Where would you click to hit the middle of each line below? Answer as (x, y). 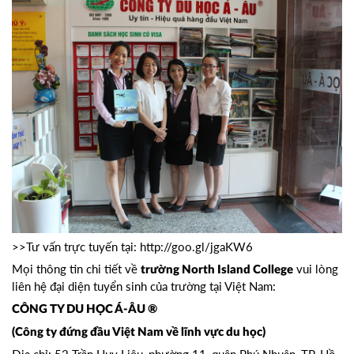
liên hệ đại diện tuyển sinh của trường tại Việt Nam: (144, 286)
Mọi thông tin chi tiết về (76, 269)
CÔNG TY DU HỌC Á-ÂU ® (85, 310)
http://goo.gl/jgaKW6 (196, 247)
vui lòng (316, 269)
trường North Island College (217, 270)
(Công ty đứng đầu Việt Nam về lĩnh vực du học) (139, 333)
